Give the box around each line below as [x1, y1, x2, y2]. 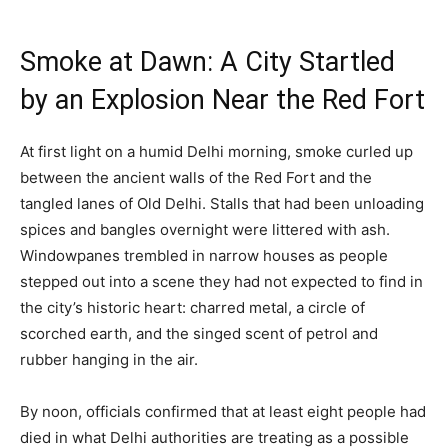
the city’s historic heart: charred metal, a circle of [20, 297, 365, 317]
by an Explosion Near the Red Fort [20, 83, 425, 116]
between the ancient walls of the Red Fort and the [20, 167, 372, 187]
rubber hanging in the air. [20, 349, 198, 369]
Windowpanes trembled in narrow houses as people [20, 245, 388, 265]
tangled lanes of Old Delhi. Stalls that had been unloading [20, 193, 424, 213]
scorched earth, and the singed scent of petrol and [20, 323, 378, 343]
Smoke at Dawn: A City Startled [20, 45, 395, 78]
